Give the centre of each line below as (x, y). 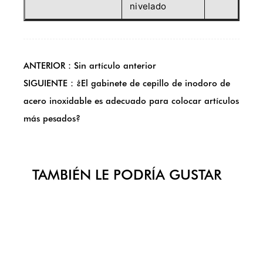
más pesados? (52, 119)
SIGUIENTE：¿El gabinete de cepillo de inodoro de (127, 83)
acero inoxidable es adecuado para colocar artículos (131, 101)
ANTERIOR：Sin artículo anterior (90, 66)
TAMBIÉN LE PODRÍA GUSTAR (127, 175)
